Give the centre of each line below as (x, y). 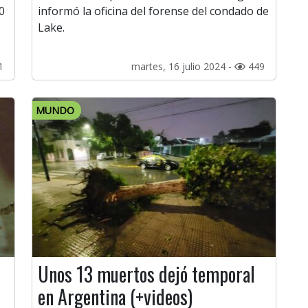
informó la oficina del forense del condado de (153, 11)
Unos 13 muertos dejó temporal (146, 274)
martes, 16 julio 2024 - (183, 67)
